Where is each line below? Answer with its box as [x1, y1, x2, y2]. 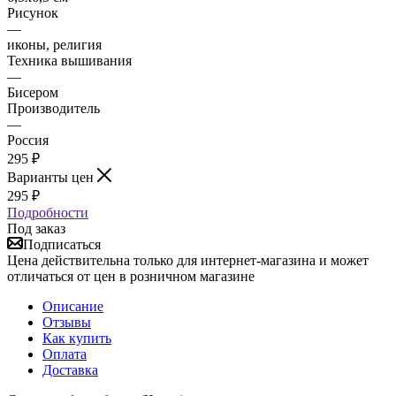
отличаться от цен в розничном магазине [7, 268, 255, 284]
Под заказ [7, 220, 65, 236]
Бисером [7, 84, 58, 100]
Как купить [42, 330, 111, 346]
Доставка [42, 362, 98, 377]
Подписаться [23, 236, 101, 252]
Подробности [7, 204, 88, 220]
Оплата [42, 346, 87, 362]
